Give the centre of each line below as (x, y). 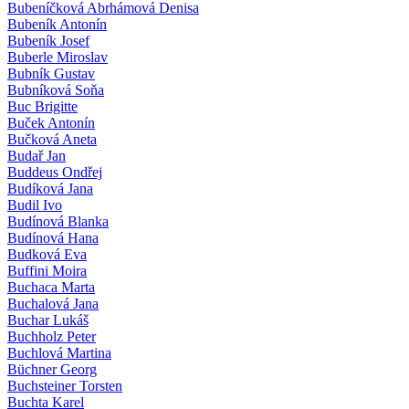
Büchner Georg (52, 369)
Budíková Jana (50, 188)
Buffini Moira (47, 270)
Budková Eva (47, 254)
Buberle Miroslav (58, 57)
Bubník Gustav (51, 73)
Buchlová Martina (59, 352)
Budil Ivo (35, 204)
